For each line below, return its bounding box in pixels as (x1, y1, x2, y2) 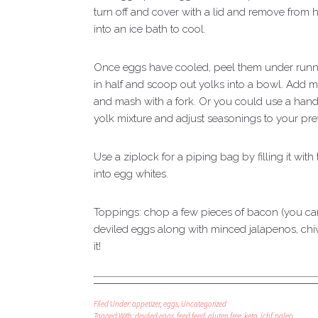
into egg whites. (94, 168, 168, 180)
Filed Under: (94, 298, 132, 309)
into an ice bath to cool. (94, 23, 206, 35)
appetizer (132, 298, 160, 309)
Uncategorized (181, 298, 226, 309)
